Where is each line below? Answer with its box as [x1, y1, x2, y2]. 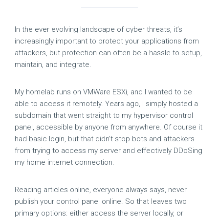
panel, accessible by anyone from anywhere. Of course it [15, 123, 202, 131]
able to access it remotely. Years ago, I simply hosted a [15, 99, 198, 108]
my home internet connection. [15, 158, 114, 167]
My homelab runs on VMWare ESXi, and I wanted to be [15, 88, 192, 96]
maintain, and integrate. [15, 60, 91, 69]
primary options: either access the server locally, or [15, 209, 183, 218]
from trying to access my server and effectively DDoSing [15, 146, 202, 155]
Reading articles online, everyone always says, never [15, 185, 187, 194]
